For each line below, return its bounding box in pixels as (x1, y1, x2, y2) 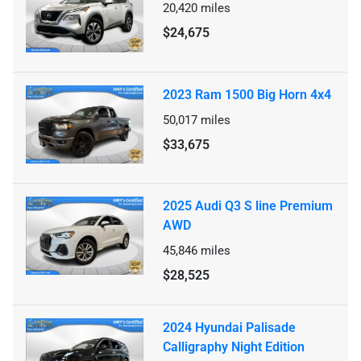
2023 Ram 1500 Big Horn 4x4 (163, 86, 331, 102)
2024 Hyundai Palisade (163, 319, 296, 335)
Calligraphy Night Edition (163, 338, 305, 355)
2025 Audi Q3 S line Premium (163, 197, 333, 214)
